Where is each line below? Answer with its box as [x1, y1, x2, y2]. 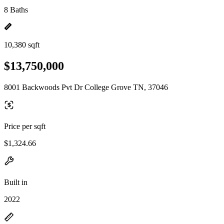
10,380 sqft [4, 40, 39, 49]
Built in [4, 177, 27, 186]
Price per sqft [4, 121, 45, 130]
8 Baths [4, 5, 28, 14]
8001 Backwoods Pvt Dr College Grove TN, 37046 [4, 82, 168, 91]
